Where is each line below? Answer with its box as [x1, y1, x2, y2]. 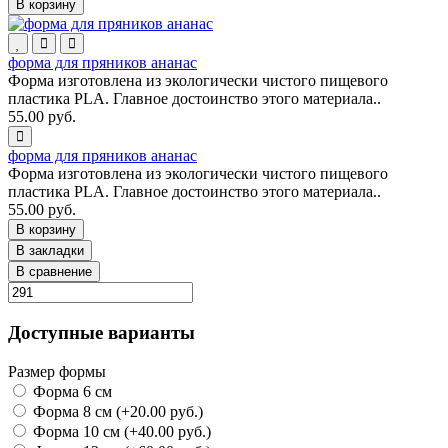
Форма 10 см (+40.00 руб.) [29, 422, 211, 440]
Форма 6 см [29, 382, 112, 400]
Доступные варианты [8, 321, 195, 343]
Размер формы [8, 362, 106, 380]
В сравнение [16, 264, 92, 280]
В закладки [16, 243, 84, 259]
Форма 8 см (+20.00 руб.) [29, 402, 203, 420]
